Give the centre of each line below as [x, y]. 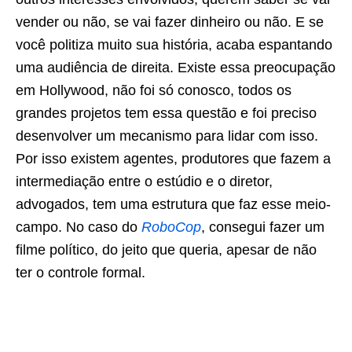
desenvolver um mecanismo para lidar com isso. [167, 136]
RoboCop [171, 227]
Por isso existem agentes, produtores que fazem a [173, 159]
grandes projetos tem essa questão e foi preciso [166, 114]
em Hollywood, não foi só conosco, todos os [154, 91]
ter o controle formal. [81, 273]
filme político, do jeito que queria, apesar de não [166, 250]
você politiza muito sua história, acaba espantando [174, 45]
